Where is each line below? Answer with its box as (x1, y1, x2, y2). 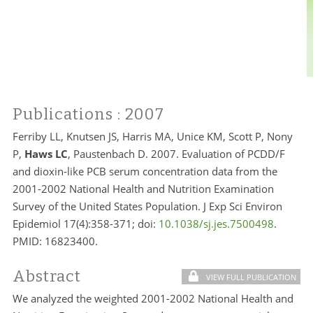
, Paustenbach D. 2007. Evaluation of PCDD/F (67, 147, 285, 161)
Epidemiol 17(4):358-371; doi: (12, 217, 159, 231)
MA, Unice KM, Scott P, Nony (151, 129, 293, 143)
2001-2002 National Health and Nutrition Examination (12, 182, 274, 196)
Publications (12, 105, 117, 124)
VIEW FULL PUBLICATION (203, 271, 296, 282)
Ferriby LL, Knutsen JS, (12, 129, 122, 143)
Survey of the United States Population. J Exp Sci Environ (12, 199, 282, 213)
